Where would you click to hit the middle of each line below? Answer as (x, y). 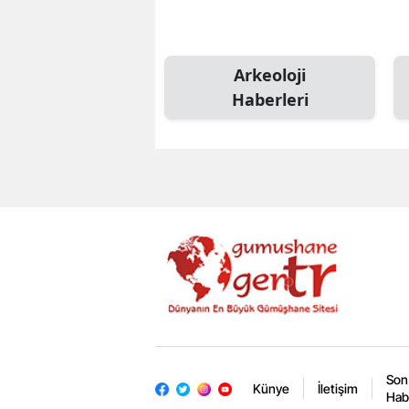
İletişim (337, 388)
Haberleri (270, 100)
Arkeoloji (270, 75)
